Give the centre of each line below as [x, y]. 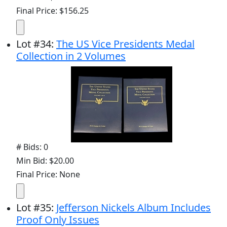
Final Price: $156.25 [52, 10]
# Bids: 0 [32, 147]
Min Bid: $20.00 [45, 160]
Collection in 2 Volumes [71, 56]
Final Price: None [48, 174]
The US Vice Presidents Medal [125, 44]
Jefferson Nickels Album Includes [134, 207]
